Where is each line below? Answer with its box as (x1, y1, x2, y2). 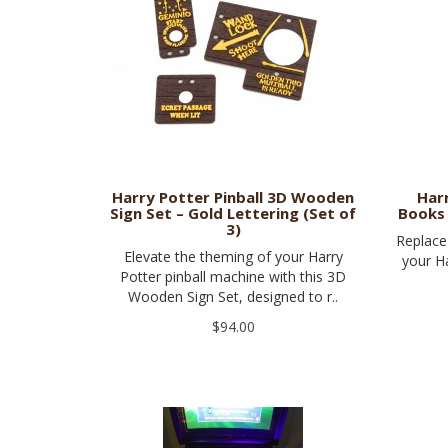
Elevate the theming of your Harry (123, 247, 343, 267)
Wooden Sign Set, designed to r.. (128, 287, 339, 307)
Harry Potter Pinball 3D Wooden (112, 187, 355, 208)
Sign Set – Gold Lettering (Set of (110, 203, 357, 224)
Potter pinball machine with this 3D (120, 267, 347, 287)
